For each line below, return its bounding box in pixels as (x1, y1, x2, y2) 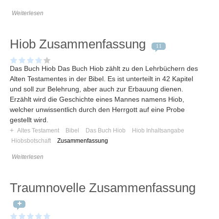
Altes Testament (17, 127, 59, 134)
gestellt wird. (10, 116, 48, 124)
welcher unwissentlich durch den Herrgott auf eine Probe (10, 106, 185, 114)
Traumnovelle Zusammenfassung (10, 180, 196, 196)
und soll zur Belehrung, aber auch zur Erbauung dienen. (10, 85, 183, 93)
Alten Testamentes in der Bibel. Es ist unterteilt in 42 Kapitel (10, 75, 193, 83)
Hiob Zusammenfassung (10, 37, 146, 52)
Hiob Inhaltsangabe (131, 127, 184, 134)
